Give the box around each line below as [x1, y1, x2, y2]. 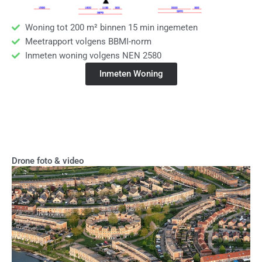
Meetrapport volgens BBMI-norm [25, 36, 151, 47]
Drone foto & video [12, 155, 84, 166]
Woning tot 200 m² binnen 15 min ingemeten [25, 22, 198, 33]
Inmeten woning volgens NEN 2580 [25, 50, 161, 61]
